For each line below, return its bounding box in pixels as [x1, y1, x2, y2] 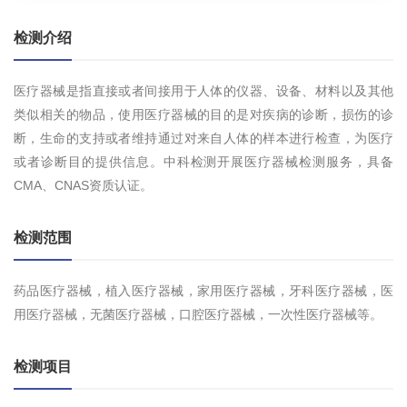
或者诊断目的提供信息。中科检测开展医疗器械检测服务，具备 [14, 154, 393, 170]
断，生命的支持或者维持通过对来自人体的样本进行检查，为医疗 [14, 131, 393, 146]
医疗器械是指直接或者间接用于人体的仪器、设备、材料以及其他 [14, 84, 393, 99]
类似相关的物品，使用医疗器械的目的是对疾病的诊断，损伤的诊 [14, 107, 393, 123]
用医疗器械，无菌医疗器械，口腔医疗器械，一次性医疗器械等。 [14, 307, 382, 323]
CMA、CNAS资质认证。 [14, 178, 153, 194]
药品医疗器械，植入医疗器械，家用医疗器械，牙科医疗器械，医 [14, 283, 393, 299]
